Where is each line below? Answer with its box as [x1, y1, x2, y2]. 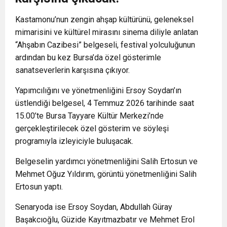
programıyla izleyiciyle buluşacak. [15, 136, 133, 146]
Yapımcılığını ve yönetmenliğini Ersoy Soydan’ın [15, 86, 181, 95]
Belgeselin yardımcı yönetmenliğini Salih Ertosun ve [15, 157, 198, 166]
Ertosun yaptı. [15, 182, 63, 192]
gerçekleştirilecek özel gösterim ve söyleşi [15, 124, 169, 133]
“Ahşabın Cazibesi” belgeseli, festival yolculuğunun [15, 40, 195, 50]
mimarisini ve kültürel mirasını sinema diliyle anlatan [15, 27, 198, 37]
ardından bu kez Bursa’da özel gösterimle [15, 53, 161, 62]
